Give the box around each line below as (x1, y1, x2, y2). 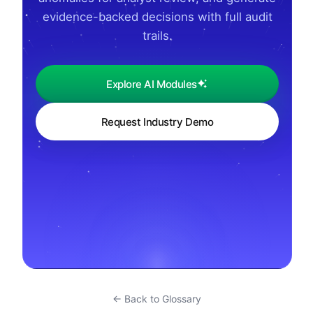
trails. (142, 29, 173, 43)
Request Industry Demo (101, 115, 214, 129)
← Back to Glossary (112, 293, 201, 305)
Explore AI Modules (106, 77, 197, 91)
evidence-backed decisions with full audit (42, 10, 272, 24)
